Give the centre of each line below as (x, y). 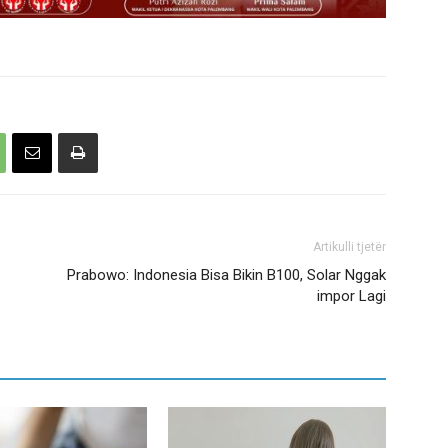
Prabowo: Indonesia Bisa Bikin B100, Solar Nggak (226, 274)
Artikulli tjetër (349, 246)
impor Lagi (351, 295)
